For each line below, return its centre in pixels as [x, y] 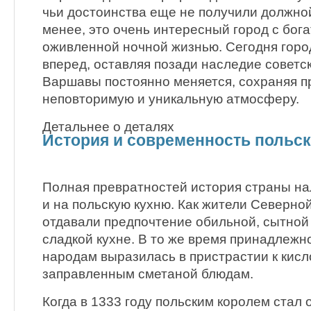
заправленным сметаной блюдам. [148, 274]
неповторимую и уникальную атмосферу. [171, 99]
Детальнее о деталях [108, 127]
